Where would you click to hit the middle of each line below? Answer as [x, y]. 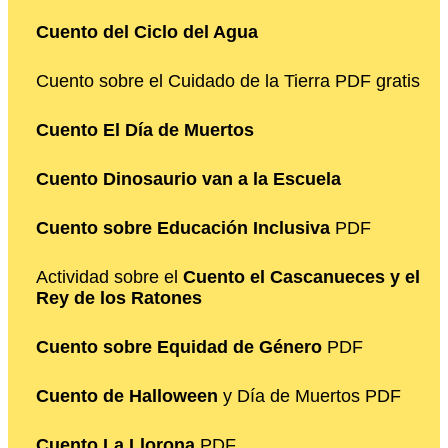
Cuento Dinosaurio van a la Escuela [188, 178]
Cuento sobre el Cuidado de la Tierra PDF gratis [228, 80]
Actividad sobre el [109, 276]
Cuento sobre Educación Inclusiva [183, 227]
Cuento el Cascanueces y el [301, 276]
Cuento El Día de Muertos [145, 129]
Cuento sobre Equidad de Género [179, 346]
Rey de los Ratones [119, 297]
